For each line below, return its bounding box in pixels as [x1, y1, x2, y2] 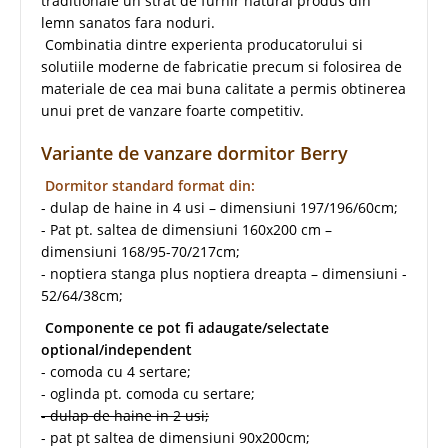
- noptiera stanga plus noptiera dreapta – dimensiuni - [41, 263, 407, 283]
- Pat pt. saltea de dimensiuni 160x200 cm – [41, 219, 332, 239]
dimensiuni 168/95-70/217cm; [41, 241, 240, 261]
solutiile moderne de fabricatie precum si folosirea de [41, 56, 402, 76]
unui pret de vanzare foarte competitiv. [41, 100, 304, 120]
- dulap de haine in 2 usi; [41, 405, 209, 425]
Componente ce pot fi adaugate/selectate [45, 317, 329, 337]
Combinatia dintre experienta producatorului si [41, 34, 363, 54]
